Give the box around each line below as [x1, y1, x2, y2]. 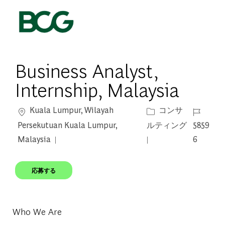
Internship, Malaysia [15, 76, 180, 102]
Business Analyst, [15, 57, 158, 83]
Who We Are [12, 205, 62, 217]
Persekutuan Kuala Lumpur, [18, 120, 118, 131]
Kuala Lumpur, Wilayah [28, 104, 114, 116]
